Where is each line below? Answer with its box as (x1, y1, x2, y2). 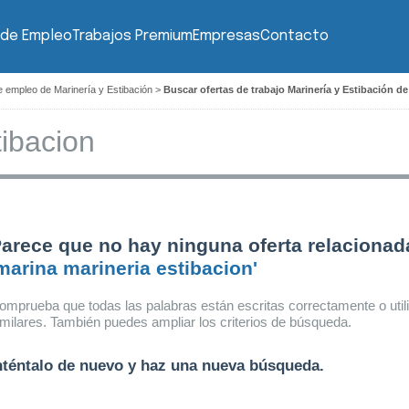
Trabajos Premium (72, 28, 193, 44)
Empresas (193, 28, 260, 44)
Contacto (260, 28, 329, 44)
